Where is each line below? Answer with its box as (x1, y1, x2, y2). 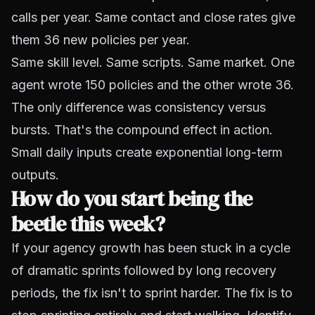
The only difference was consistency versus (11, 100, 266, 115)
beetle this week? (11, 210, 165, 238)
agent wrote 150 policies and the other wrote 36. (11, 77, 294, 92)
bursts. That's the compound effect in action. (11, 122, 273, 137)
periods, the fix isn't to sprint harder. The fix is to (11, 285, 292, 300)
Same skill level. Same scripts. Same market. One (11, 55, 295, 70)
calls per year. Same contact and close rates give (11, 10, 295, 25)
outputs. (11, 167, 59, 182)
